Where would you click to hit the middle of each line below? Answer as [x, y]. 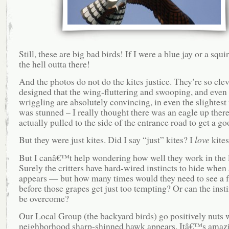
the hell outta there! [54, 64]
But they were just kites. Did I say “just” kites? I [107, 140]
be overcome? [44, 198]
